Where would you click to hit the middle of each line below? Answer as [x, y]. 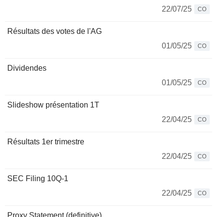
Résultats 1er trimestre [46, 142]
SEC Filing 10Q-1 [38, 178]
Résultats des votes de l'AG [54, 31]
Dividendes [27, 68]
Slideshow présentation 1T [53, 105]
